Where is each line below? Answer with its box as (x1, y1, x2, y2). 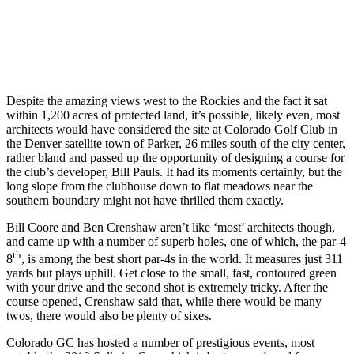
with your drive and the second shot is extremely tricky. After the (6, 281, 328, 295)
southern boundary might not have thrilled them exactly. (6, 193, 284, 207)
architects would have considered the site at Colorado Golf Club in (6, 122, 337, 136)
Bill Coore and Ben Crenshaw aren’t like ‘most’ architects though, (6, 220, 335, 234)
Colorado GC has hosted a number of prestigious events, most (6, 336, 314, 350)
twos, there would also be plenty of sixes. (6, 309, 212, 323)
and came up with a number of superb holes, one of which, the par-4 (6, 234, 346, 248)
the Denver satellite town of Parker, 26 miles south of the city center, (6, 136, 345, 150)
